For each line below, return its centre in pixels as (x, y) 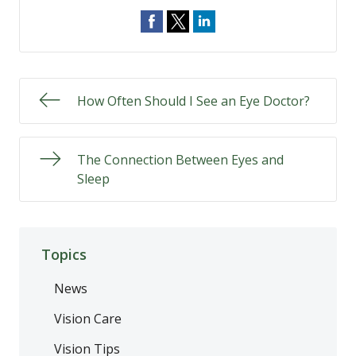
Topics (64, 254)
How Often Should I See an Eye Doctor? (193, 101)
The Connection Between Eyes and (180, 160)
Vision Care (88, 318)
